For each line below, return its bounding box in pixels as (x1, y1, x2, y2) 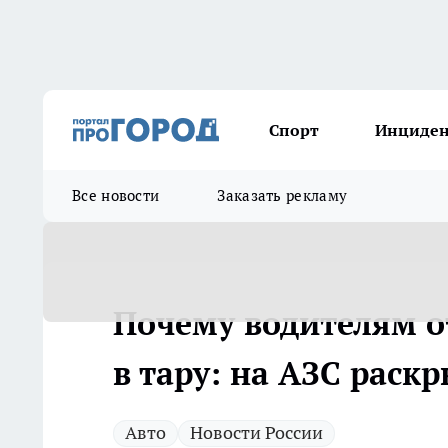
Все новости (72, 186, 160, 205)
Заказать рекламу (217, 186, 348, 205)
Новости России (190, 421, 323, 444)
